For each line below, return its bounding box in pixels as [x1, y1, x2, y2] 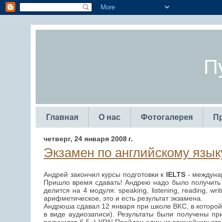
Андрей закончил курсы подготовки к [44, 170, 166, 179]
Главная [46, 113, 78, 121]
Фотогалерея [141, 113, 193, 121]
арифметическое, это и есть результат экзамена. [44, 194, 203, 203]
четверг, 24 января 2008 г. [44, 135, 133, 143]
